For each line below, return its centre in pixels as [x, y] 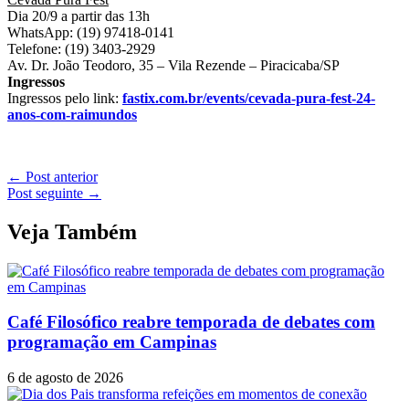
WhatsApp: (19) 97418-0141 [91, 32]
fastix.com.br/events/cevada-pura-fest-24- [249, 98]
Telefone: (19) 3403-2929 [81, 48]
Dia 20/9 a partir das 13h [79, 16]
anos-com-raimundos [72, 114]
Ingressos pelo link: [65, 98]
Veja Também [72, 231]
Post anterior [60, 176]
